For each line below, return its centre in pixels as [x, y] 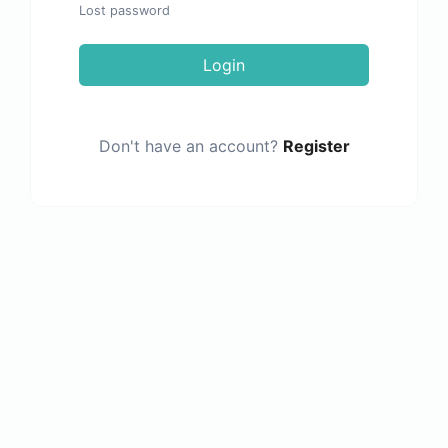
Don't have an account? [190, 146]
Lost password [124, 11]
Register [316, 146]
